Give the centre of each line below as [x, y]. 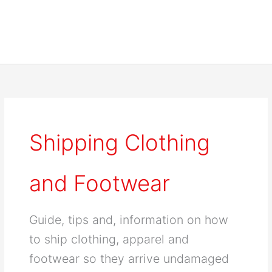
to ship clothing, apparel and [109, 240]
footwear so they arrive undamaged [129, 259]
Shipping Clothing [120, 143]
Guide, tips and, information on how [129, 220]
